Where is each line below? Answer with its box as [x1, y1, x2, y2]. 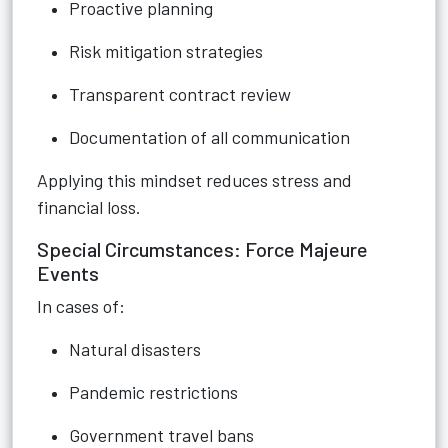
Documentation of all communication [69, 126, 350, 148]
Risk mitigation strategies [69, 40, 263, 62]
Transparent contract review [69, 83, 291, 105]
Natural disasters [69, 338, 201, 360]
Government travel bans [69, 424, 254, 446]
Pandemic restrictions [69, 381, 238, 403]
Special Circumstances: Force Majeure [37, 237, 368, 261]
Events [37, 261, 99, 285]
